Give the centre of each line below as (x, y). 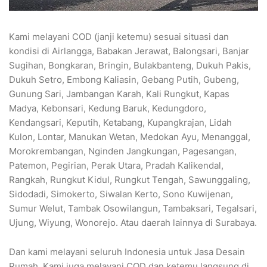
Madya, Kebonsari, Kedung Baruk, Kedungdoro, (108, 108)
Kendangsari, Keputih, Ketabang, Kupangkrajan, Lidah (120, 123)
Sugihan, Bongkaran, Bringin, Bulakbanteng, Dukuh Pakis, (130, 66)
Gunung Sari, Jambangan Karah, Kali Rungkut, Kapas (119, 94)
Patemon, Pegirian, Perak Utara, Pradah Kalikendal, (116, 166)
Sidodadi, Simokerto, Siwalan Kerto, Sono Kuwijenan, (121, 194)
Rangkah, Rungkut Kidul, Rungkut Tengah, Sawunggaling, (130, 180)
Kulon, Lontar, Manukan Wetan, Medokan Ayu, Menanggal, (130, 137)
